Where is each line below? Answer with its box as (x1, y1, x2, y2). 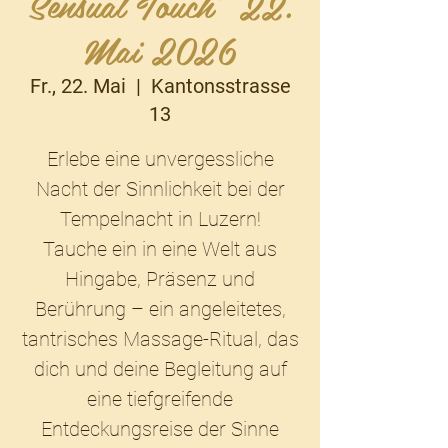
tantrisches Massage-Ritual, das (21, 327, 299, 351)
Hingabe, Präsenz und (65, 267, 255, 291)
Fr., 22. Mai (29, 74, 126, 98)
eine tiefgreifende (87, 387, 233, 411)
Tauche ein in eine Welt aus (43, 237, 277, 261)
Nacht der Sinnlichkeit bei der (35, 177, 285, 201)
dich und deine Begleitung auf (33, 357, 287, 381)
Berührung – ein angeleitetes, (34, 297, 286, 321)
